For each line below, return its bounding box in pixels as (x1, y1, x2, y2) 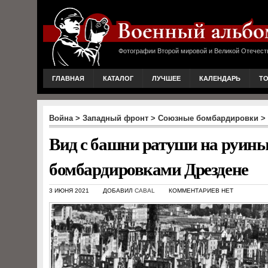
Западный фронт (83, 114, 148, 123)
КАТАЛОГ (103, 75, 133, 82)
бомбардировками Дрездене (49, 156, 248, 181)
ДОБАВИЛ (103, 187, 135, 194)
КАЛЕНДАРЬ (199, 75, 240, 82)
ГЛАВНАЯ (52, 75, 84, 82)
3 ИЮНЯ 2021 (49, 187, 89, 194)
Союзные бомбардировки (158, 114, 258, 123)
